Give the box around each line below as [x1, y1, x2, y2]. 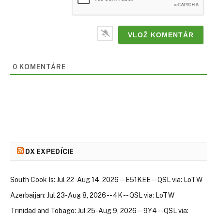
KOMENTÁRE [17, 62, 66, 71]
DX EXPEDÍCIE [25, 147, 74, 155]
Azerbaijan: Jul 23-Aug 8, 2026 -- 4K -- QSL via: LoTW [10, 191, 174, 199]
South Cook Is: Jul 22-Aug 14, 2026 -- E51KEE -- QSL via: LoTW [10, 175, 202, 184]
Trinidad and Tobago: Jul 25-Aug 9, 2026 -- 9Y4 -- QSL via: [10, 206, 188, 215]
